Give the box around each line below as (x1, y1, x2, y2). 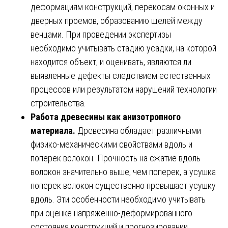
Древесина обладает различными (75, 125, 201, 136)
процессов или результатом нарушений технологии (31, 83, 217, 95)
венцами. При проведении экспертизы (31, 28, 171, 40)
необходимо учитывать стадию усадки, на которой (31, 42, 216, 53)
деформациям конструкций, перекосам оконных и (31, 1, 215, 12)
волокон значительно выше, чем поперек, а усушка (31, 166, 216, 177)
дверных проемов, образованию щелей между (31, 15, 203, 26)
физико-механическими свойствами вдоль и (31, 138, 192, 150)
